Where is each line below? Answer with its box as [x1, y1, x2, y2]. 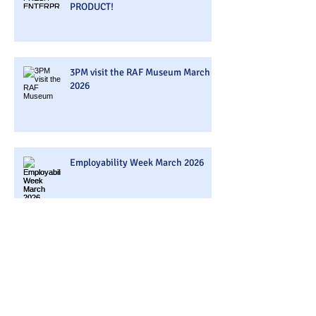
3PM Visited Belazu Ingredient [70, 264, 195, 276]
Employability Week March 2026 [70, 156, 204, 169]
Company [70, 277, 109, 290]
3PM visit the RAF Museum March [70, 66, 210, 78]
